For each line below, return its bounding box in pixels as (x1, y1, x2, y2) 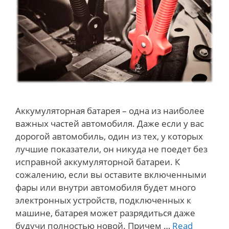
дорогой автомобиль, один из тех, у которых (15, 130, 203, 142)
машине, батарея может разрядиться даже (15, 207, 195, 219)
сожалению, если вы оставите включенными (15, 168, 207, 180)
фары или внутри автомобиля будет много (15, 181, 196, 193)
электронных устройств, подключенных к (15, 194, 191, 206)
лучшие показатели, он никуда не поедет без (15, 143, 208, 155)
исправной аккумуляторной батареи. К (15, 155, 180, 168)
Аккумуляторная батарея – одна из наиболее (15, 104, 204, 117)
